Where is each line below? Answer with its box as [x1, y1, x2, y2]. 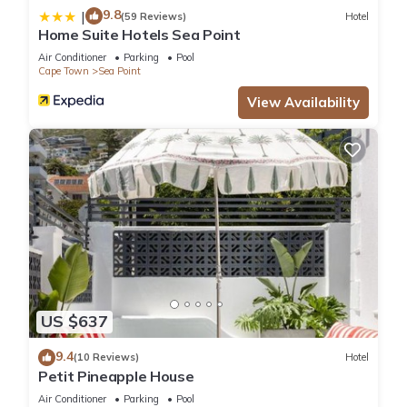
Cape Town [38, 65, 89, 78]
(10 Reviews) [74, 351, 139, 364]
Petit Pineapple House [38, 366, 194, 385]
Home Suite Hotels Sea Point [38, 25, 241, 45]
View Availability [247, 94, 360, 112]
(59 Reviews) [121, 9, 186, 23]
